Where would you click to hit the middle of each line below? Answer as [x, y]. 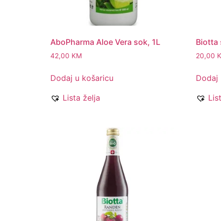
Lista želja [81, 98]
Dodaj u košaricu [82, 78]
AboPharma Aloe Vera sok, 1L [105, 42]
